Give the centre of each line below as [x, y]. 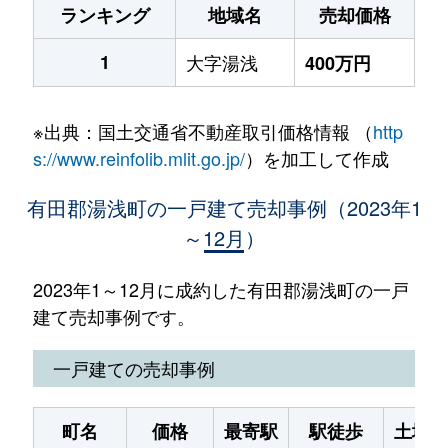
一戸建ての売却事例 [133, 368]
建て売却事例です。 [113, 316]
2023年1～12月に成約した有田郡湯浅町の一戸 [220, 289]
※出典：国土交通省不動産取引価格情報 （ [202, 131]
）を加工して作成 [316, 158]
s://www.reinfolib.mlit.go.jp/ [138, 158]
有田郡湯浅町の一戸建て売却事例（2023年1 [224, 207]
